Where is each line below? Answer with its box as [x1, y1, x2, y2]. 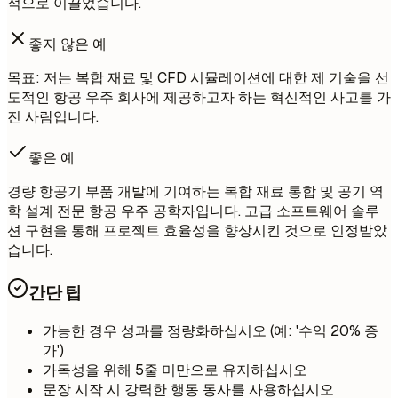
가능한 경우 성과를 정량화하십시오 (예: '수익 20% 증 [43, 321, 378, 340]
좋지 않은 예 [28, 35, 107, 54]
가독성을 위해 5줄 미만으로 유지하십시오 [43, 360, 307, 379]
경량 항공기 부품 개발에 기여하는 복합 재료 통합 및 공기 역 [7, 182, 384, 202]
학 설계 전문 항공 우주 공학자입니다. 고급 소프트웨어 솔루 [7, 202, 379, 221]
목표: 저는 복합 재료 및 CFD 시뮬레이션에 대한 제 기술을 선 [7, 68, 389, 88]
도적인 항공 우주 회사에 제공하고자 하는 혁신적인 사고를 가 [7, 88, 391, 107]
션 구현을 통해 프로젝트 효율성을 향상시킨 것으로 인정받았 [7, 221, 387, 241]
